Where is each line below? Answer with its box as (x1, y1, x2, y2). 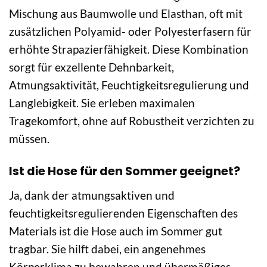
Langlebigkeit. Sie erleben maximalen (9, 96, 195, 110)
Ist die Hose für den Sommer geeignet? (9, 163, 240, 180)
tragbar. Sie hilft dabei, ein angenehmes (9, 241, 206, 256)
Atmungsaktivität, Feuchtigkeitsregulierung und (9, 78, 249, 92)
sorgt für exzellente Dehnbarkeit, (9, 60, 174, 74)
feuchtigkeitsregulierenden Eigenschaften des (9, 206, 238, 220)
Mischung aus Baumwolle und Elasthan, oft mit (9, 7, 243, 21)
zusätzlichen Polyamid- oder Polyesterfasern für (9, 24, 252, 39)
